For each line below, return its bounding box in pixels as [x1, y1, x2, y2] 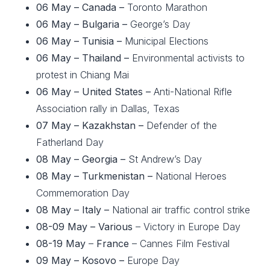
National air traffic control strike [112, 204, 250, 216]
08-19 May [36, 237, 86, 250]
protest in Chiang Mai [36, 69, 129, 81]
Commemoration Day [36, 187, 130, 199]
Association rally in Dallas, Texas [36, 102, 180, 115]
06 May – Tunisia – [36, 35, 122, 47]
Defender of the [146, 119, 217, 131]
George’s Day [130, 18, 190, 30]
